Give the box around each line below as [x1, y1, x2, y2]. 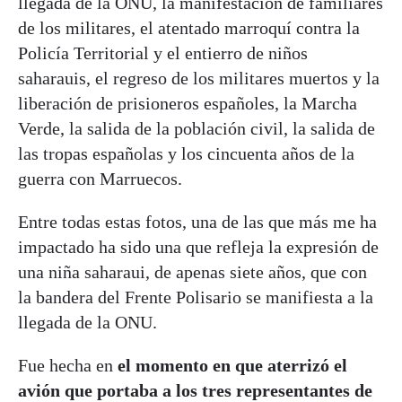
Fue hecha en [18, 354, 118, 375]
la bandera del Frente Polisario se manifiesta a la [18, 286, 373, 307]
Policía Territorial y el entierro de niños [18, 42, 308, 63]
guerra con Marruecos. [18, 168, 182, 188]
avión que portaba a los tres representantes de [18, 380, 372, 400]
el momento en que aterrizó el [118, 354, 347, 375]
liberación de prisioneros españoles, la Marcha [18, 92, 357, 113]
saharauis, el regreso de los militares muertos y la [18, 67, 380, 88]
